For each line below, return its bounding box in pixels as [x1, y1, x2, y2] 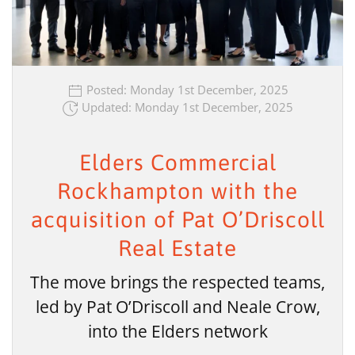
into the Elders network [87, 319, 268, 342]
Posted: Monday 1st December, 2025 [82, 81, 288, 97]
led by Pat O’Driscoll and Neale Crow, [35, 295, 320, 318]
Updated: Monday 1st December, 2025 [78, 98, 293, 115]
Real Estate [118, 235, 237, 261]
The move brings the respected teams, [30, 270, 325, 293]
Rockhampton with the [57, 177, 298, 204]
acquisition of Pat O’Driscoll [30, 206, 325, 232]
